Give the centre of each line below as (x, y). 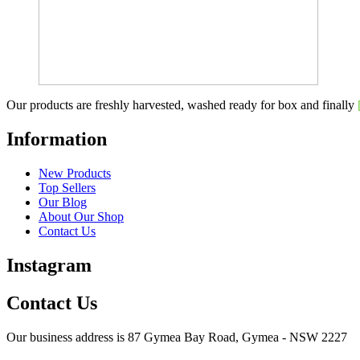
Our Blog (63, 202)
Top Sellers (67, 188)
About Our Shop (81, 217)
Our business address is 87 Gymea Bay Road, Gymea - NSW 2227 (177, 337)
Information (57, 139)
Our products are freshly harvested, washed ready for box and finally (182, 105)
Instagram (49, 266)
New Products (75, 174)
